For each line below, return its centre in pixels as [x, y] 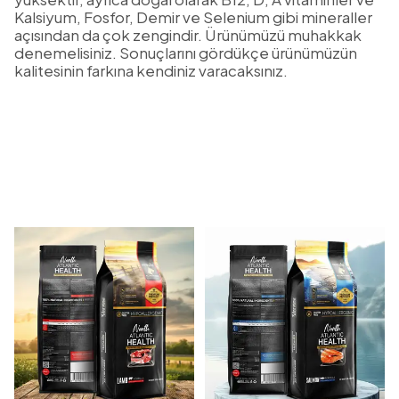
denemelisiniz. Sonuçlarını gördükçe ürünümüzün [186, 53]
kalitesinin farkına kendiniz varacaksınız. [151, 71]
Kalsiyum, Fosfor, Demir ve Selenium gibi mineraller [193, 17]
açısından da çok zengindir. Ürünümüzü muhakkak [188, 35]
